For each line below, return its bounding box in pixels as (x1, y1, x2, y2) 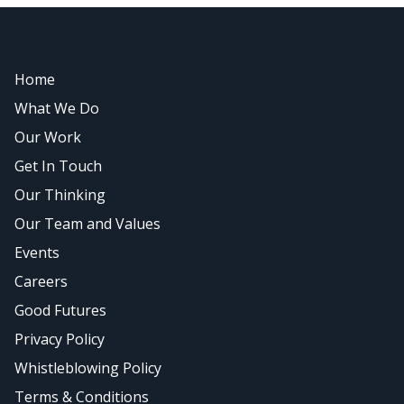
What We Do (14, 98, 99, 119)
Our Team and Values (14, 214, 161, 234)
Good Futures (14, 300, 106, 321)
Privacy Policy (14, 329, 105, 350)
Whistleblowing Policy (14, 358, 161, 379)
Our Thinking (14, 185, 106, 206)
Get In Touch (14, 156, 102, 177)
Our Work (14, 127, 81, 148)
